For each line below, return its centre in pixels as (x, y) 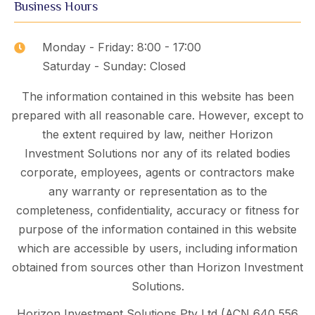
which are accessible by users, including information (157, 249)
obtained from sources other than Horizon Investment (157, 268)
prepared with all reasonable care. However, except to (157, 116)
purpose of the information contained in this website (157, 230)
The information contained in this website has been (157, 97)
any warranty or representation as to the (157, 192)
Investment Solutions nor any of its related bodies (157, 154)
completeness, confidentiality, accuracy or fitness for (157, 211)
